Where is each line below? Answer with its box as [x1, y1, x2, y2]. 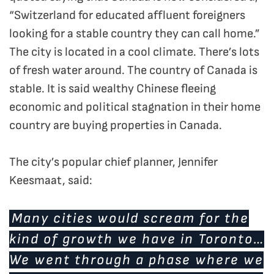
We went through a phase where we [9, 251, 264, 269]
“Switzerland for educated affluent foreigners [9, 8, 245, 23]
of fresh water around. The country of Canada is [9, 63, 257, 78]
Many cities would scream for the [12, 210, 249, 228]
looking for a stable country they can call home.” [9, 26, 260, 42]
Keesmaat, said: [9, 173, 92, 188]
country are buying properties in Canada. [9, 118, 222, 133]
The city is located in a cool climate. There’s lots [9, 45, 259, 60]
